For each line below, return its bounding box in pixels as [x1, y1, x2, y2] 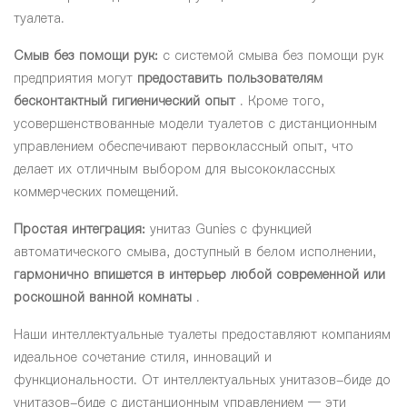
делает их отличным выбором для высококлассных [14, 160, 335, 179]
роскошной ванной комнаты [14, 288, 192, 307]
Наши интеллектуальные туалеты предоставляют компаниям [14, 325, 391, 344]
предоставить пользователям [137, 69, 323, 88]
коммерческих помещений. [14, 183, 179, 202]
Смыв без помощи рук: [14, 46, 158, 65]
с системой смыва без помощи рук [158, 46, 383, 65]
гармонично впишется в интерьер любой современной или [14, 265, 385, 284]
